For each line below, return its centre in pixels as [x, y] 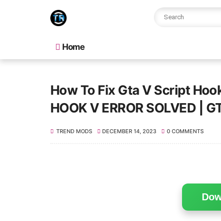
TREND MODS [74, 131]
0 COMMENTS [185, 131]
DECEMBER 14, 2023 [129, 131]
